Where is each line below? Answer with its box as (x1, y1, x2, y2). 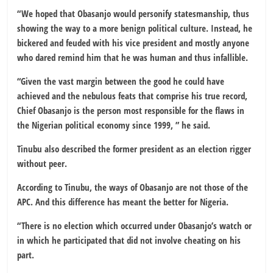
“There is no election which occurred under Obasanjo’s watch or (17, 219, 252, 232)
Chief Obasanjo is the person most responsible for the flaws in (17, 104, 245, 116)
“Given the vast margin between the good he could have (17, 74, 225, 87)
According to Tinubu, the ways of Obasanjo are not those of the (17, 180, 249, 193)
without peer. (17, 157, 68, 169)
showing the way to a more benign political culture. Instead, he (17, 21, 253, 34)
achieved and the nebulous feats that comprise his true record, (17, 89, 248, 102)
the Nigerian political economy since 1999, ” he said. (17, 118, 211, 131)
